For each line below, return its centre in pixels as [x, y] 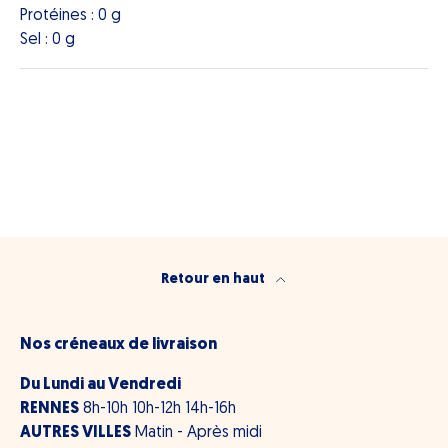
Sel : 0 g [47, 39]
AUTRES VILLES [75, 433]
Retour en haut [214, 280]
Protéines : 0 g [70, 15]
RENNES [49, 409]
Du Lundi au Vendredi [100, 385]
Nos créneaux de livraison [118, 345]
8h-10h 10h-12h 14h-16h [157, 409]
